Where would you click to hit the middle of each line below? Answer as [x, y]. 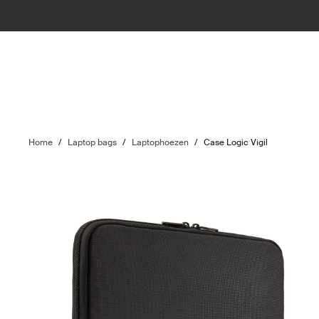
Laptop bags [93, 142]
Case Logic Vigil [236, 142]
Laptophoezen [161, 142]
